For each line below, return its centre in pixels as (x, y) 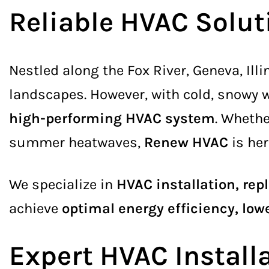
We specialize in (63, 184)
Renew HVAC (186, 142)
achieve (35, 208)
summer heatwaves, (77, 142)
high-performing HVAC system (112, 118)
